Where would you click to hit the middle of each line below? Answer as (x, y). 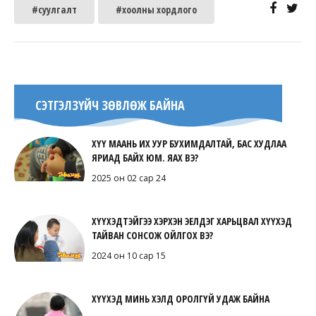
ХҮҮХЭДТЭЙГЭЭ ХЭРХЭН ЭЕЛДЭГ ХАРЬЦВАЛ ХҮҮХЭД (192, 221)
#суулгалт (54, 10)
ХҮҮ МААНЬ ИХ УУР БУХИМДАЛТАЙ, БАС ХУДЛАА (189, 144)
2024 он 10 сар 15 (129, 256)
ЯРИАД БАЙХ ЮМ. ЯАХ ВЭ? (145, 158)
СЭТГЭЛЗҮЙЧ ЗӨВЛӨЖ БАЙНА (110, 105)
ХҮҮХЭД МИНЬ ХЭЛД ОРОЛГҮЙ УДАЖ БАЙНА (181, 299)
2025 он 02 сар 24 (129, 178)
